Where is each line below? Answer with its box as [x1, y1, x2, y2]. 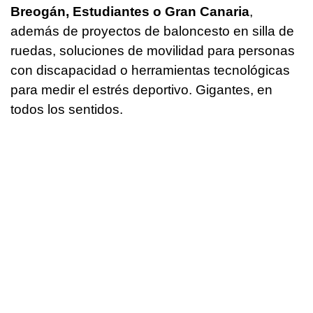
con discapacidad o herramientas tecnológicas [10, 63, 290, 78]
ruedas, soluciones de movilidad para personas [10, 43, 295, 59]
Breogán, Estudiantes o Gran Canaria [10, 4, 249, 20]
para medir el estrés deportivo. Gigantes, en [10, 82, 272, 98]
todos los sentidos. [10, 102, 123, 117]
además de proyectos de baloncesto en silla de [10, 24, 294, 39]
